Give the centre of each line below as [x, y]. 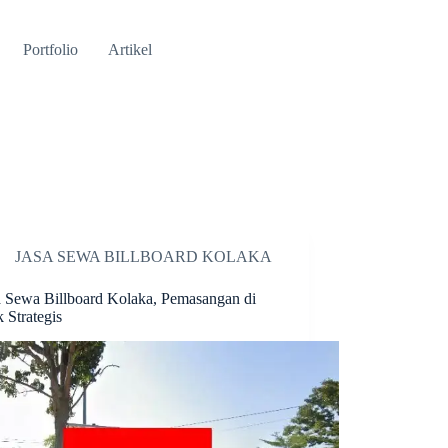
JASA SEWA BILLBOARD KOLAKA [144, 256]
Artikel [129, 49]
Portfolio [50, 49]
